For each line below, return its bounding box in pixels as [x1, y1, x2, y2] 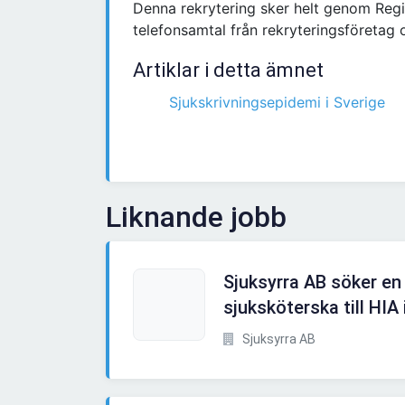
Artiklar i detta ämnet [133, 59, 324, 82]
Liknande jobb [106, 200, 287, 235]
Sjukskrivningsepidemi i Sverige [169, 93, 385, 112]
